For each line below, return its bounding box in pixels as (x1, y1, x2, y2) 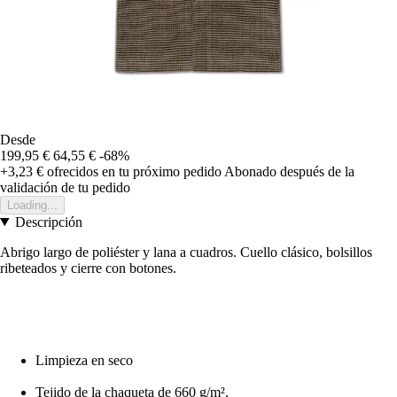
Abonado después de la (224, 163, 354, 179)
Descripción (14, 214, 82, 230)
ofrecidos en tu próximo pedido (43, 163, 222, 179)
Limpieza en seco (35, 352, 133, 368)
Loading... (7, 198, 58, 212)
